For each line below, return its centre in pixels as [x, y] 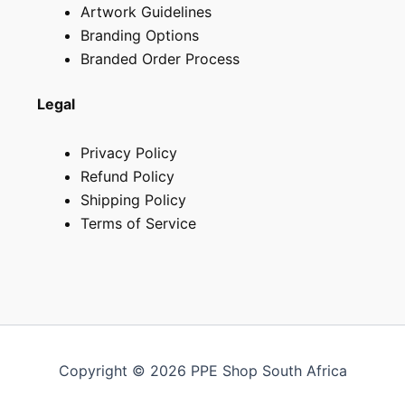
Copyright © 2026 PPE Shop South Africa [202, 371]
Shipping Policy [133, 199]
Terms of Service [138, 223]
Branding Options [139, 35]
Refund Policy [127, 176]
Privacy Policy [128, 152]
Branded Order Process [160, 58]
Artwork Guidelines [146, 11]
